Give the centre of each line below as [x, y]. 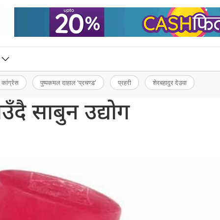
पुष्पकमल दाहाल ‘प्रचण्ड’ [68, 82]
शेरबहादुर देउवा [170, 82]
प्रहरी [124, 82]
